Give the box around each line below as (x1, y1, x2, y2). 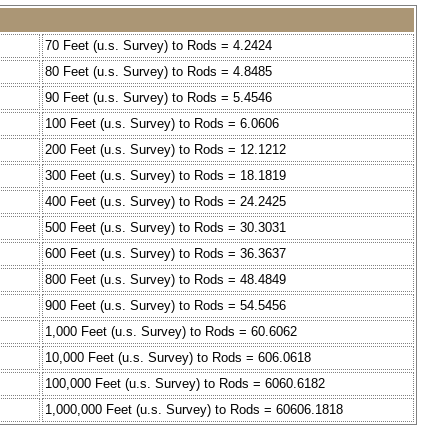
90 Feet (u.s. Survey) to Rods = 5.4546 (45, 90, 272, 106)
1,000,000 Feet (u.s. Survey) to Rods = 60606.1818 (45, 402, 343, 418)
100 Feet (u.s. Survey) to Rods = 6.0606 (45, 116, 279, 132)
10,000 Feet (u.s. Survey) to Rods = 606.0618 (45, 350, 311, 366)
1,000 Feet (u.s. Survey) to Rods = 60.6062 (45, 324, 297, 340)
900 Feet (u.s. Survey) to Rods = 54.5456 (45, 298, 286, 314)
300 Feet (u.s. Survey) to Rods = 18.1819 (45, 168, 286, 184)
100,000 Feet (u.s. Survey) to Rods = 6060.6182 (45, 376, 325, 392)
